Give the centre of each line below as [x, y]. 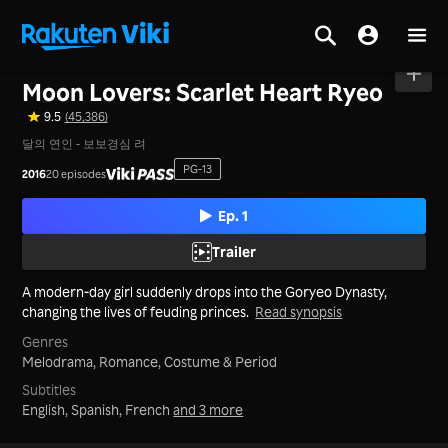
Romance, [132, 362]
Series [88, 66]
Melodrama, [61, 362]
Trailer [234, 251]
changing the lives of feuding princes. [136, 311]
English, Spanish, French [98, 409]
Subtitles [49, 389]
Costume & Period [221, 362]
